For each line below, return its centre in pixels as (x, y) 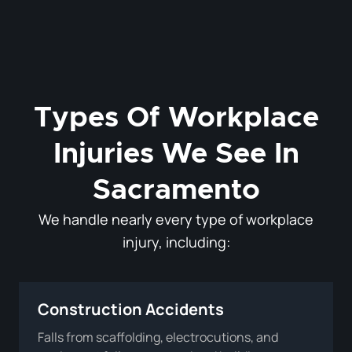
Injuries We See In (176, 154)
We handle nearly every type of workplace (176, 219)
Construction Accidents (131, 309)
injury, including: (176, 242)
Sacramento (176, 190)
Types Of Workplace (176, 117)
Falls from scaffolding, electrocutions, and (158, 337)
